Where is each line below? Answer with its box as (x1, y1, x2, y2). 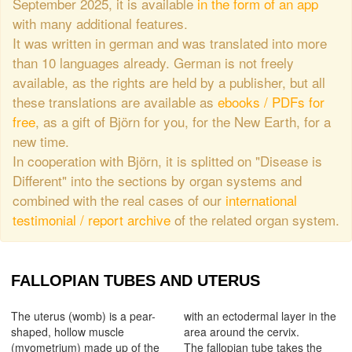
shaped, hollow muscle (11, 324, 124, 340)
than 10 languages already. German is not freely (13, 53, 294, 73)
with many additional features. (13, 13, 188, 34)
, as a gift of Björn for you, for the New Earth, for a (35, 112, 331, 132)
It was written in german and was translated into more (13, 33, 327, 53)
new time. (13, 131, 69, 152)
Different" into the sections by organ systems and (13, 170, 302, 191)
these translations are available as (13, 92, 218, 112)
